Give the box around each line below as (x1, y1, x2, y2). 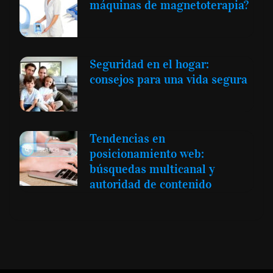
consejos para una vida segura (90, 72, 247, 87)
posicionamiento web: (90, 146, 204, 161)
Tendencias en (90, 131, 165, 146)
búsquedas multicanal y (90, 161, 214, 177)
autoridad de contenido (90, 177, 211, 192)
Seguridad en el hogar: (90, 57, 209, 72)
